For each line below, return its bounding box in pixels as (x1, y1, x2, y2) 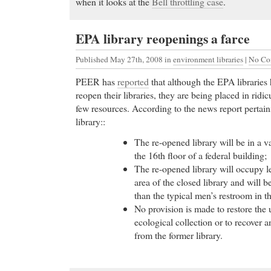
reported (117, 74, 149, 88)
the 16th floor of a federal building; (134, 149, 267, 162)
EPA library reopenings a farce (76, 28, 250, 48)
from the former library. (134, 229, 223, 242)
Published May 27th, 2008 (76, 53, 165, 65)
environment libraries (173, 53, 243, 65)
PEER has (76, 74, 117, 88)
